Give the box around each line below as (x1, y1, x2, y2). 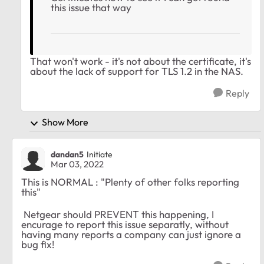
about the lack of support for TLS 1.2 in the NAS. (30, 65, 243, 78)
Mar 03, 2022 (51, 158, 104, 170)
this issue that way (51, 1, 131, 14)
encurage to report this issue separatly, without (21, 217, 229, 230)
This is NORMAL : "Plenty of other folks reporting (21, 175, 239, 188)
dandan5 (51, 149, 84, 160)
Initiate (87, 149, 113, 160)
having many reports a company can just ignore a (21, 227, 241, 240)
